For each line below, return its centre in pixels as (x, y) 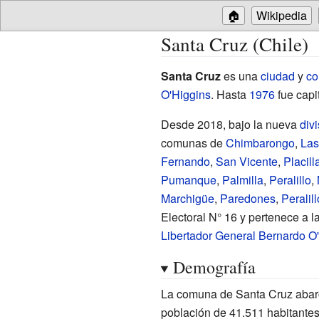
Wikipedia (282, 15)
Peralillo (290, 179)
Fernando (185, 161)
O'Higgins (185, 94)
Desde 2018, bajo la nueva (230, 124)
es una (240, 75)
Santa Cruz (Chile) (234, 44)
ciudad (277, 75)
